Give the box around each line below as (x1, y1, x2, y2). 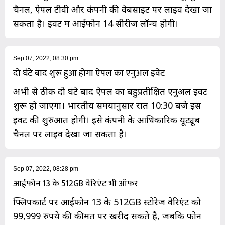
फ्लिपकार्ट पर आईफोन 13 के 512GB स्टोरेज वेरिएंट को (13, 196, 201, 208)
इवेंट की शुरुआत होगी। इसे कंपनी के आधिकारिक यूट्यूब (13, 114, 200, 126)
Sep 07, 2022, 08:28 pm (13, 165, 78, 173)
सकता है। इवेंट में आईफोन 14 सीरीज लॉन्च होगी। (13, 17, 178, 30)
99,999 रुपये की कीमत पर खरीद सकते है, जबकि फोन (13, 210, 201, 222)
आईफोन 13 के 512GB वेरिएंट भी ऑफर (13, 176, 138, 192)
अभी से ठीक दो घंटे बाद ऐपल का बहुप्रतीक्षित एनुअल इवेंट (13, 85, 207, 98)
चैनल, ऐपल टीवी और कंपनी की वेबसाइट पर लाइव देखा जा (13, 3, 212, 16)
